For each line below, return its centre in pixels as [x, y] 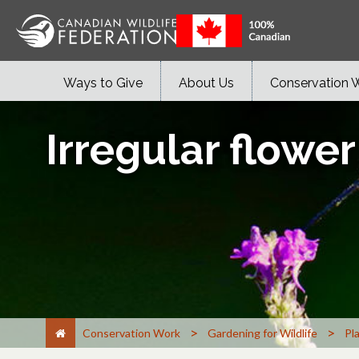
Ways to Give [103, 83]
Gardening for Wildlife [262, 333]
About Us [206, 83]
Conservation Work [131, 333]
